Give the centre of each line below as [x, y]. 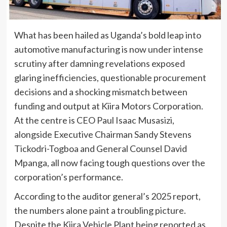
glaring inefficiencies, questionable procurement [110, 78]
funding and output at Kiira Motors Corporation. [108, 106]
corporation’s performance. [68, 177]
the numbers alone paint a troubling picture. [100, 211]
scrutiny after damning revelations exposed [99, 64]
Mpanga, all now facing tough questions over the [109, 163]
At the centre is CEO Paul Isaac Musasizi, [94, 120]
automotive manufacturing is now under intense [108, 49]
